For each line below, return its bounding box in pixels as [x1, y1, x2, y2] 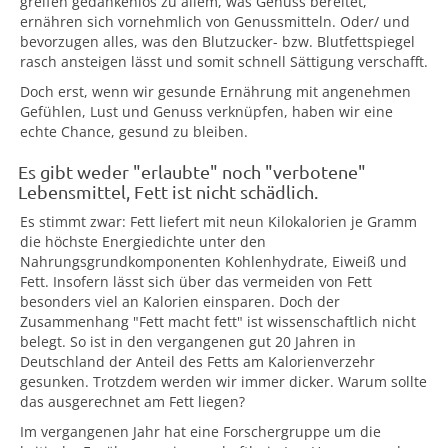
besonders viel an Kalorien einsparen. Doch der [20, 292, 340, 311]
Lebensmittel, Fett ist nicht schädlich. [18, 181, 318, 202]
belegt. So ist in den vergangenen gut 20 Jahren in [20, 332, 356, 351]
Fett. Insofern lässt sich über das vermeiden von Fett [20, 272, 372, 291]
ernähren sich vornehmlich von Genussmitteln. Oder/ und [20, 12, 410, 31]
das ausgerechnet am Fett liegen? [20, 392, 245, 411]
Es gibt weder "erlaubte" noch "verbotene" [18, 161, 366, 182]
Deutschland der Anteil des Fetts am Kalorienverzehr [20, 352, 375, 371]
